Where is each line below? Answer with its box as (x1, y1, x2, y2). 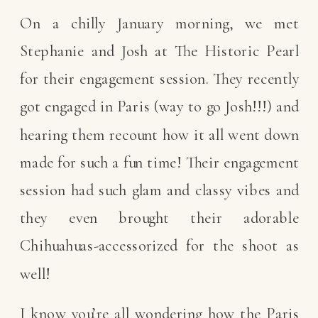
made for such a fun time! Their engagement (20, 153, 300, 173)
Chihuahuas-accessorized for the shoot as (20, 236, 300, 256)
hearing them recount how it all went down (20, 124, 300, 145)
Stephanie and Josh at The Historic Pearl (20, 41, 300, 62)
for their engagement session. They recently (20, 69, 300, 89)
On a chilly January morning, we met (20, 13, 300, 34)
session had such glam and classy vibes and (20, 180, 300, 201)
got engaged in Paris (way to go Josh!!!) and (20, 97, 300, 117)
